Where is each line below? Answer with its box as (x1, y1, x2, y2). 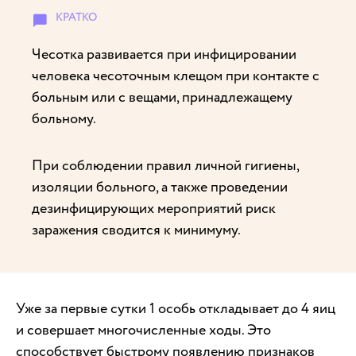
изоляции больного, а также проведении (32, 176, 288, 197)
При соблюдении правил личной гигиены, (32, 155, 299, 176)
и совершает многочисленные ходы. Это (16, 319, 271, 340)
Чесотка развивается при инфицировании (32, 44, 296, 64)
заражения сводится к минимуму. (32, 219, 241, 240)
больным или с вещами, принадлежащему (32, 87, 292, 107)
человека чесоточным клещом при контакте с (32, 65, 319, 86)
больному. (32, 108, 96, 129)
